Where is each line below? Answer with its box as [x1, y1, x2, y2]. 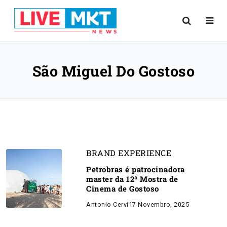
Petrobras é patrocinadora [86, 164, 185, 174]
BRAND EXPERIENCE [86, 147, 171, 158]
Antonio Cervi [86, 201, 129, 208]
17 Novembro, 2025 [128, 201, 189, 208]
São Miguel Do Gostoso [32, 61, 195, 81]
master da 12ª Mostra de [86, 174, 178, 184]
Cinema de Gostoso [86, 183, 159, 194]
